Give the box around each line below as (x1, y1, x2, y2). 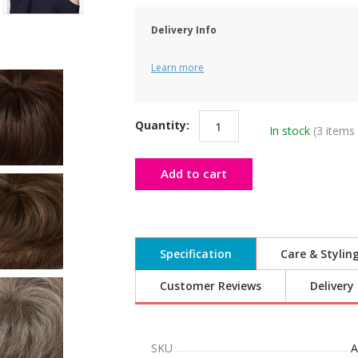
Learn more (151, 61, 204, 74)
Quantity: (135, 117, 193, 133)
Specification (160, 246, 232, 261)
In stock (269, 122, 310, 138)
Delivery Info (151, 23, 217, 37)
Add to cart (161, 165, 227, 181)
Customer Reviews (160, 278, 261, 293)
